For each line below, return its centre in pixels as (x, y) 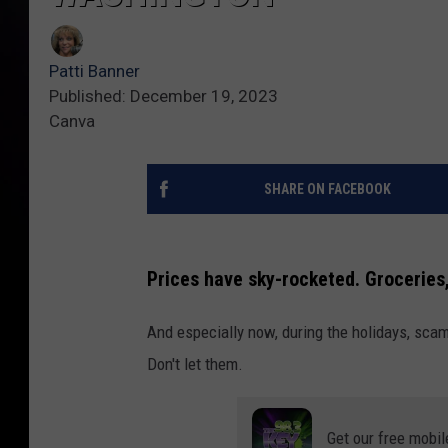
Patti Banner (94, 71)
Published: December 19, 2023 (163, 96)
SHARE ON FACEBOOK (327, 189)
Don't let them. (195, 363)
